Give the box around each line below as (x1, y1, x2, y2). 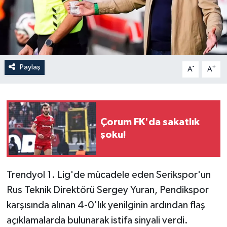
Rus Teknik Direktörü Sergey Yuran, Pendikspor (6, 184, 209, 195)
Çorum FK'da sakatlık (100, 117, 200, 127)
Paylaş (19, 63, 41, 71)
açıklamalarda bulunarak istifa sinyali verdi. (6, 215, 188, 225)
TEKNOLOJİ (27, 65, 75, 74)
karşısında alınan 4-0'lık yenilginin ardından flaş (6, 200, 205, 210)
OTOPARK (27, 40, 69, 48)
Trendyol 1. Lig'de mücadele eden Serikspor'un (6, 169, 211, 180)
